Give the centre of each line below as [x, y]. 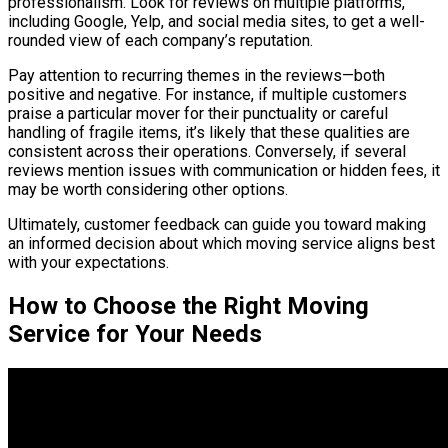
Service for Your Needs [135, 333]
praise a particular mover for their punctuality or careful [198, 114]
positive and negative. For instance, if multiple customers [207, 95]
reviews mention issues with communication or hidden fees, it [224, 171]
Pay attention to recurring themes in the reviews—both [196, 76]
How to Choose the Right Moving [188, 305]
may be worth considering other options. [148, 190]
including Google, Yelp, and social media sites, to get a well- [216, 22]
